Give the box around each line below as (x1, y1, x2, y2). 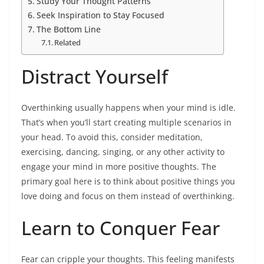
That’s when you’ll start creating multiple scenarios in (21, 117, 232, 128)
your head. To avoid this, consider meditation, (21, 131, 203, 143)
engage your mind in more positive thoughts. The (21, 161, 216, 172)
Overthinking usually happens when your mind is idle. (21, 102, 236, 113)
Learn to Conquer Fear (21, 215, 220, 240)
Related (54, 37, 81, 48)
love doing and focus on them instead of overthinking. (21, 190, 235, 202)
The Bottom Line (36, 24, 101, 35)
